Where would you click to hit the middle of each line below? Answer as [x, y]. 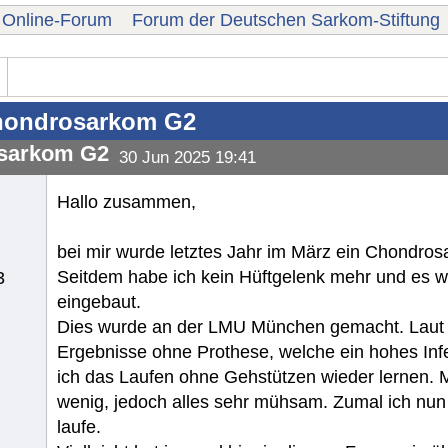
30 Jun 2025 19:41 [187, 157]
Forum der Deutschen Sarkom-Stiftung [286, 20]
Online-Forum [57, 20]
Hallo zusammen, [126, 202]
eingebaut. [99, 302]
